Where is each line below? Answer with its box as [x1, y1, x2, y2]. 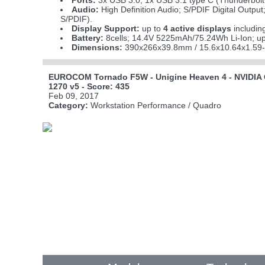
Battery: [72, 33, 104, 43]
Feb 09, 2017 [49, 91, 99, 101]
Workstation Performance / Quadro [88, 101, 221, 111]
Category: [49, 101, 88, 111]
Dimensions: [72, 43, 123, 52]
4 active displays [163, 24, 232, 33]
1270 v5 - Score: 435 [49, 82, 130, 92]
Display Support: [72, 24, 140, 33]
